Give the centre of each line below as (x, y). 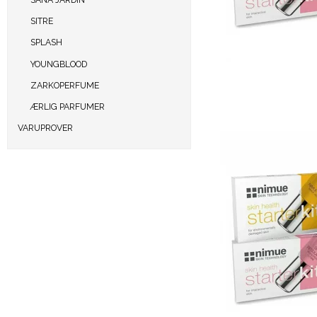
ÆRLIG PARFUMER (67, 107)
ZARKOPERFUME (64, 85)
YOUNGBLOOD (58, 64)
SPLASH (46, 42)
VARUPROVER (45, 128)
